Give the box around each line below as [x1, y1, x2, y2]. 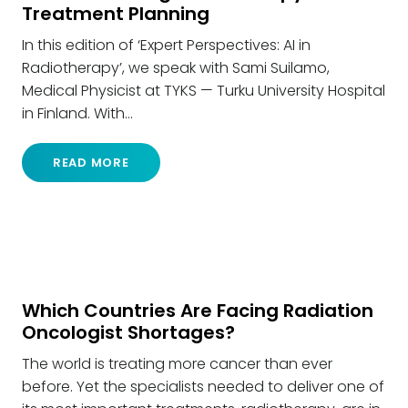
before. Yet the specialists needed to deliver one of [22, 375, 384, 397]
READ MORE [52, 154, 129, 172]
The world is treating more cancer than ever [22, 352, 332, 374]
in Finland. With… [22, 103, 133, 125]
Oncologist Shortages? [22, 319, 235, 345]
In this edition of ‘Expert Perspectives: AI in [22, 35, 311, 56]
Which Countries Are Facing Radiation [22, 297, 373, 323]
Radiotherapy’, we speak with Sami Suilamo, [22, 57, 330, 79]
